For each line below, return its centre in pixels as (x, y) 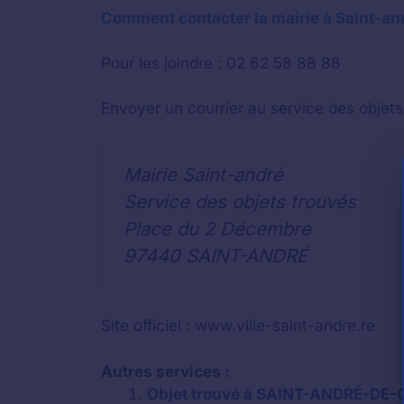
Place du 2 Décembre (217, 228)
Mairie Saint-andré (203, 174)
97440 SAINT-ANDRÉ (216, 255)
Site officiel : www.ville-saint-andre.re (238, 326)
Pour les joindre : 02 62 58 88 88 (221, 63)
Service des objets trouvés (240, 201)
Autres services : (165, 371)
